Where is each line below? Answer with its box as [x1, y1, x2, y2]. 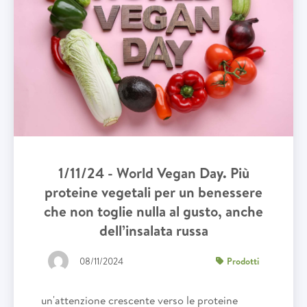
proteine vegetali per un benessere [45, 182, 262, 202]
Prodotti [227, 254, 259, 267]
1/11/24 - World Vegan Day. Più [58, 163, 249, 183]
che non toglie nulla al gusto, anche [44, 201, 263, 221]
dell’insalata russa [99, 221, 208, 241]
